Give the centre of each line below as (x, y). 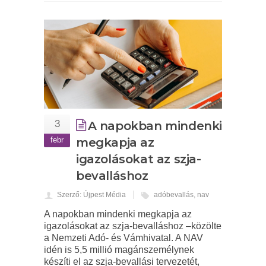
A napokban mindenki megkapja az (118, 214)
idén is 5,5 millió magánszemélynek (119, 250)
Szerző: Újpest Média (91, 195)
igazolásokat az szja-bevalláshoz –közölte (133, 226)
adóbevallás (174, 195)
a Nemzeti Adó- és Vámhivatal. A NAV (123, 238)
